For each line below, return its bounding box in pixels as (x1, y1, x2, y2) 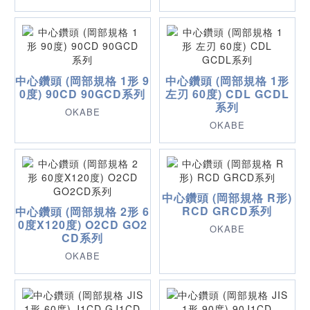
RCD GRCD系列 (182, 203, 273, 219)
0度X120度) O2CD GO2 (17, 217, 147, 233)
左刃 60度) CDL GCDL (165, 85, 289, 102)
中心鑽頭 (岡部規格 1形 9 (15, 72, 150, 89)
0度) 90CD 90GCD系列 (19, 85, 146, 102)
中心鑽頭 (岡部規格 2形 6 (15, 203, 150, 220)
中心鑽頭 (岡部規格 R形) (162, 190, 293, 206)
